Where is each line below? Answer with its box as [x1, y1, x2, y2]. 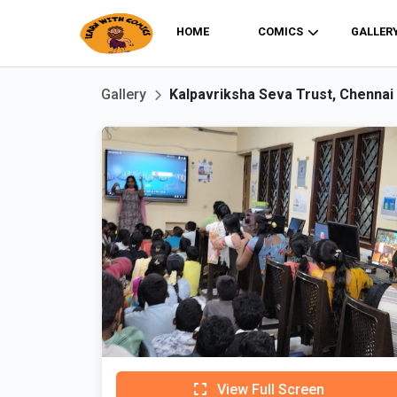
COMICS [257, 25, 303, 39]
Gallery [101, 86, 146, 103]
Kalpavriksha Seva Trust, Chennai [169, 86, 393, 103]
